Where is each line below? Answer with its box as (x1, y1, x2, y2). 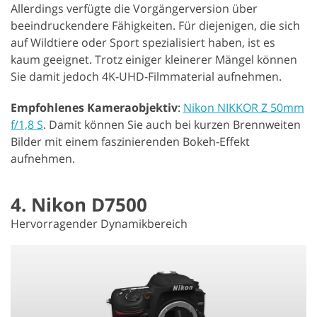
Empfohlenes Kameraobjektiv (11, 99, 178, 115)
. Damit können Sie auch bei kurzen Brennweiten (43, 116, 301, 132)
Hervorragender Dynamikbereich (11, 215, 188, 231)
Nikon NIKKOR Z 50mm (183, 99, 304, 115)
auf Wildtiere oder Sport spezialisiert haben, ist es (11, 34, 275, 50)
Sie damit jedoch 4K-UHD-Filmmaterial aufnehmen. (11, 68, 282, 84)
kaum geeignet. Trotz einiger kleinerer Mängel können (11, 51, 297, 67)
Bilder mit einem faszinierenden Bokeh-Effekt (11, 133, 250, 149)
